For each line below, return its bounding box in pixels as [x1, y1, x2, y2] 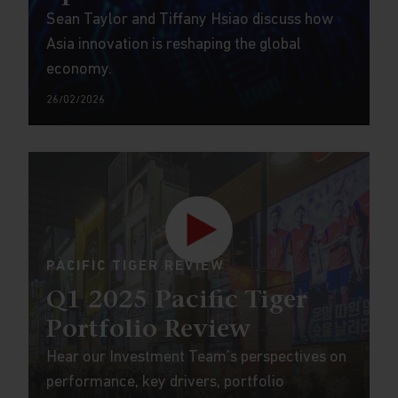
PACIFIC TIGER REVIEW [45, 259, 225, 274]
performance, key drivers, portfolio [45, 374, 284, 391]
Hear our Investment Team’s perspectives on [45, 349, 346, 366]
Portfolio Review [45, 318, 251, 343]
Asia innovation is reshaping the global [45, 36, 301, 53]
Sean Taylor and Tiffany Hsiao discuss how [45, 12, 333, 28]
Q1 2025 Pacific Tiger [45, 289, 306, 314]
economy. [45, 61, 112, 78]
